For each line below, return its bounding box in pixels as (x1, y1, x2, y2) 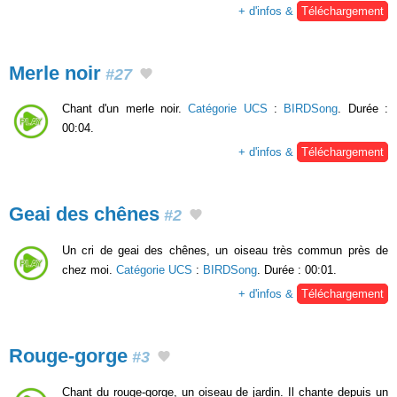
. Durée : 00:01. (257, 263, 337, 277)
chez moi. (62, 263, 116, 277)
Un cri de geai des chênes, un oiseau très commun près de (62, 244, 388, 258)
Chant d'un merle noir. (62, 102, 189, 116)
